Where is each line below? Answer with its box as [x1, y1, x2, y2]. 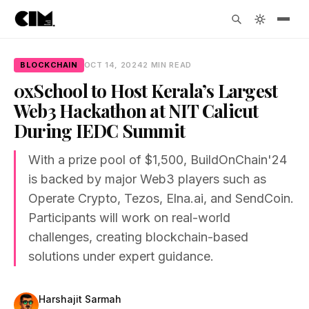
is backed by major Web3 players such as [28, 172, 266, 186]
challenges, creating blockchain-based [28, 230, 248, 244]
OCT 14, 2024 [83, 60, 143, 70]
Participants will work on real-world [28, 210, 230, 225]
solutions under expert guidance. [28, 249, 214, 263]
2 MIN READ [143, 60, 192, 70]
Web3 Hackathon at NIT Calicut [14, 99, 259, 123]
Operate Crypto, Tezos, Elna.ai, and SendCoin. [28, 191, 294, 206]
